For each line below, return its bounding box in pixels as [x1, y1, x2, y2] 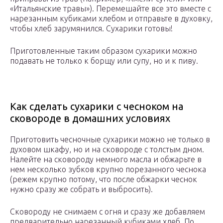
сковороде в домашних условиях [10, 112, 170, 124]
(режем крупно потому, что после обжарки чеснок [10, 175, 197, 184]
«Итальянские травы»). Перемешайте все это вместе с [10, 4, 211, 13]
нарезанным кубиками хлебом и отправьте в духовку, [10, 14, 213, 23]
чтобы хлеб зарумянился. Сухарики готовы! [10, 24, 173, 33]
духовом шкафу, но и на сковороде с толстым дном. [10, 145, 204, 154]
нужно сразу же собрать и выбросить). [10, 185, 153, 194]
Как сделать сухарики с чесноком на [10, 101, 183, 112]
